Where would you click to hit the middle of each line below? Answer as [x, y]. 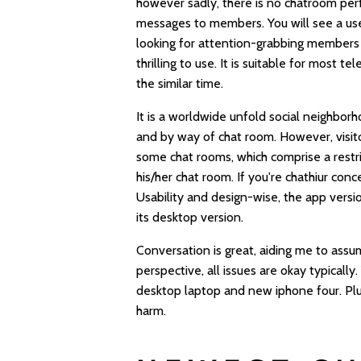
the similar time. [180, 83]
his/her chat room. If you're [211, 176]
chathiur [307, 176]
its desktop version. [190, 217]
